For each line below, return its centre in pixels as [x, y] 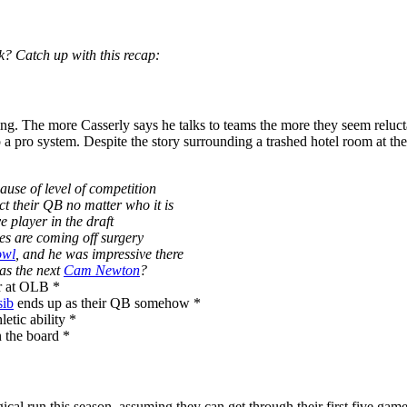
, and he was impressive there [99, 254]
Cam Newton [102, 271]
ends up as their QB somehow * [107, 303]
